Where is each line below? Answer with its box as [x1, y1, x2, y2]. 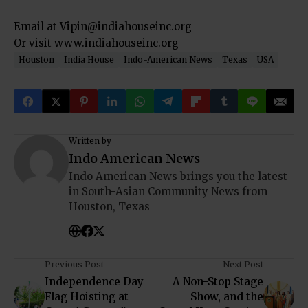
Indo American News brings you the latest [69, 170, 287, 184]
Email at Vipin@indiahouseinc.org [14, 20, 192, 34]
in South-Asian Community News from [69, 185, 267, 199]
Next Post [223, 259, 263, 270]
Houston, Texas [69, 200, 150, 214]
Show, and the [190, 290, 263, 304]
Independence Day [45, 275, 144, 289]
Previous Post [45, 259, 104, 270]
